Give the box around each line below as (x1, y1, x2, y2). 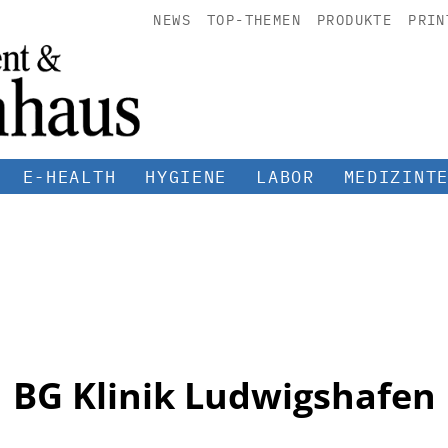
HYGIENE (145, 165, 228, 188)
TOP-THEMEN (206, 11, 301, 29)
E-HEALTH (22, 165, 117, 188)
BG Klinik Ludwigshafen (12, 370, 436, 420)
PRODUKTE (316, 11, 393, 29)
